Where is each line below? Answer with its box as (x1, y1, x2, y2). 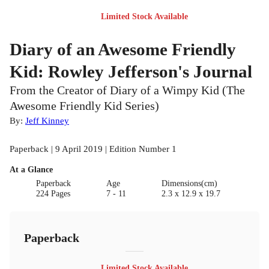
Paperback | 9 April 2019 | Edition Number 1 (10, 143, 177, 154)
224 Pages (36, 189, 71, 198)
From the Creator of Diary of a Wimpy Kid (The (10, 83, 245, 97)
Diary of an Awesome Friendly (10, 39, 236, 59)
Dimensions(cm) (161, 178, 217, 188)
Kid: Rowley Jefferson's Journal (10, 61, 252, 81)
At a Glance (10, 165, 53, 174)
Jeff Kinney (25, 115, 69, 125)
